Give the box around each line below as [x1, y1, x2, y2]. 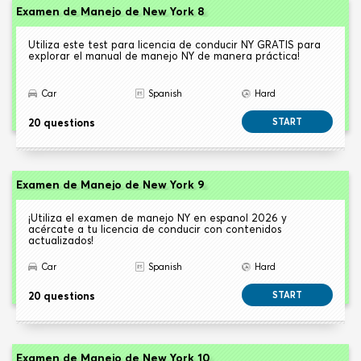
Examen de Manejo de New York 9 [16, 177, 205, 193]
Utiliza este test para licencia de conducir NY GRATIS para [28, 38, 321, 52]
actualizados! [28, 234, 93, 247]
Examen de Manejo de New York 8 [16, 4, 204, 19]
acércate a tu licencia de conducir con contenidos [28, 222, 281, 236]
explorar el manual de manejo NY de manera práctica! [28, 49, 300, 63]
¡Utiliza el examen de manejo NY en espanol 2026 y [28, 211, 287, 225]
